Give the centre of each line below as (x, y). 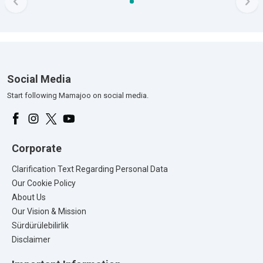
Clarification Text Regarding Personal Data (90, 169)
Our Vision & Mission (49, 211)
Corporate (37, 149)
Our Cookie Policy (44, 183)
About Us (29, 197)
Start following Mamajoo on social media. (78, 96)
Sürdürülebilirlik (40, 225)
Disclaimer (31, 239)
